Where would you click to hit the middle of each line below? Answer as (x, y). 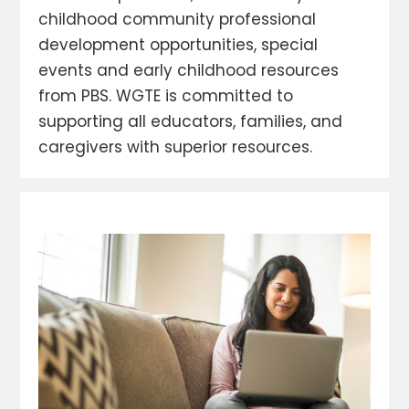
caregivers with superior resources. (176, 147)
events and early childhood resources (189, 70)
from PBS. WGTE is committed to (166, 96)
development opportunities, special (178, 45)
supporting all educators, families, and (191, 121)
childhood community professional (178, 19)
